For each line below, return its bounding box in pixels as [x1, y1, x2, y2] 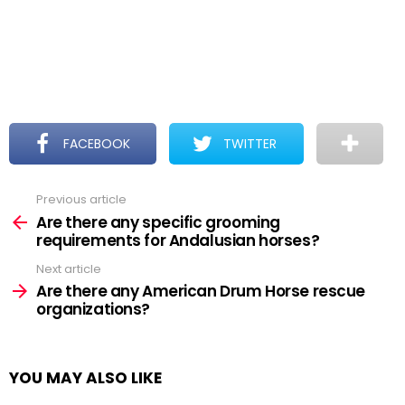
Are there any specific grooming [36, 211, 280, 233]
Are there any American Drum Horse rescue [36, 280, 366, 302]
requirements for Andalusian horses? [36, 229, 320, 251]
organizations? [36, 298, 151, 320]
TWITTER [223, 135, 278, 153]
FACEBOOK [63, 135, 131, 153]
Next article [36, 259, 101, 278]
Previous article [36, 191, 127, 208]
